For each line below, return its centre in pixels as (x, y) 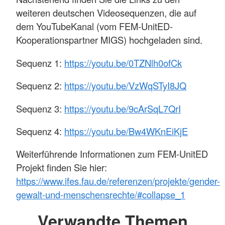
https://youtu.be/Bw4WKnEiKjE (126, 131)
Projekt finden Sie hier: (62, 167)
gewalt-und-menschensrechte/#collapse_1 (101, 195)
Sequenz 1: (40, 63)
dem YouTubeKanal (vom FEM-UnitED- (94, 26)
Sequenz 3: (40, 108)
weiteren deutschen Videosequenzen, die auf (106, 13)
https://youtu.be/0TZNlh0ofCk (123, 63)
